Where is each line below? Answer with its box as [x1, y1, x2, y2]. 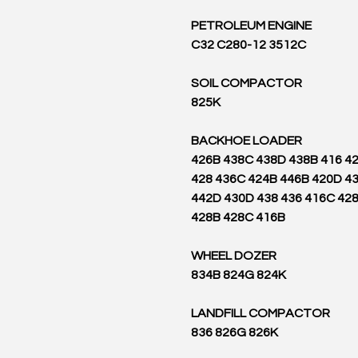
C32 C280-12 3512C [191, 38, 306, 51]
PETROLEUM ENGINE [191, 19, 312, 32]
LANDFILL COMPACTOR [191, 307, 330, 320]
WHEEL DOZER [191, 249, 276, 262]
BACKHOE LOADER [191, 134, 302, 147]
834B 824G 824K [191, 268, 286, 281]
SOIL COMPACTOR [191, 77, 302, 89]
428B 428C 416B [191, 211, 285, 224]
